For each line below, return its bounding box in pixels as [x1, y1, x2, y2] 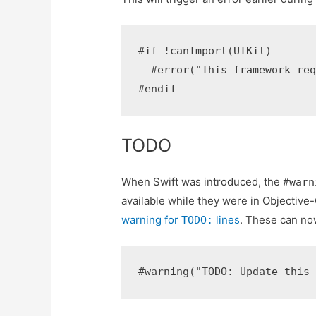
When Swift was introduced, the [121, 175, 284, 189]
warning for [121, 213, 182, 227]
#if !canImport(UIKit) [138, 44, 272, 58]
